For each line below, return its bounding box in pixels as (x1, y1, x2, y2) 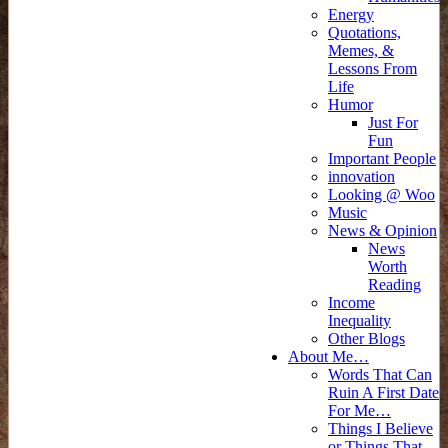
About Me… (288, 348, 369, 365)
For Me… (328, 402, 391, 419)
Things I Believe (328, 420, 433, 437)
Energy (328, 6, 374, 23)
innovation (328, 168, 395, 185)
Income (328, 294, 375, 311)
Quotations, (328, 24, 401, 41)
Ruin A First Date (328, 384, 439, 401)
